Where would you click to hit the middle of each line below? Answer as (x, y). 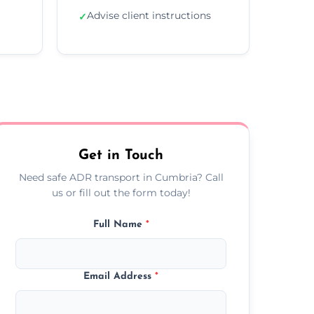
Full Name (119, 224)
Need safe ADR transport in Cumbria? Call (121, 177)
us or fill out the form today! (121, 192)
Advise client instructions (149, 15)
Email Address (120, 276)
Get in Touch (121, 155)
